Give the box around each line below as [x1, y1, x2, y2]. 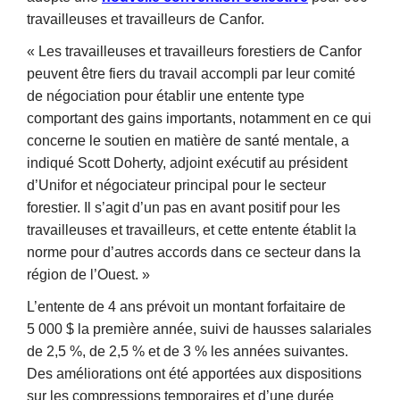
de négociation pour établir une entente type [27, 87, 304, 104]
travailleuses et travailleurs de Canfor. [27, 11, 264, 27]
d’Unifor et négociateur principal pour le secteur [27, 177, 326, 193]
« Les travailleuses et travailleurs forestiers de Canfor [27, 43, 362, 59]
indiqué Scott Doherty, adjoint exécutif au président [27, 154, 347, 171]
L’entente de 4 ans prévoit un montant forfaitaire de [27, 298, 346, 314]
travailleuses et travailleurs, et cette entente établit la [27, 221, 356, 237]
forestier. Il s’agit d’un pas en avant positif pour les [27, 199, 340, 215]
